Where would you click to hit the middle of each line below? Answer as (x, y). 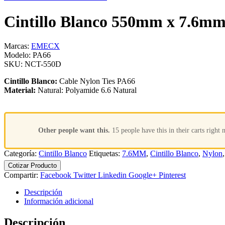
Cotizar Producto (32, 165)
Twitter (85, 175)
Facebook (56, 175)
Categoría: (21, 154)
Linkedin (112, 175)
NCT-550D (43, 64)
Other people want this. (74, 131)
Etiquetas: (105, 154)
